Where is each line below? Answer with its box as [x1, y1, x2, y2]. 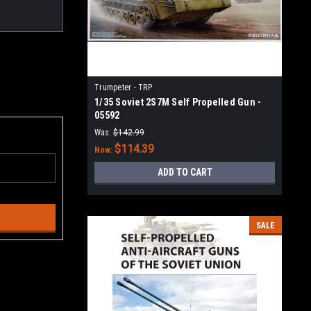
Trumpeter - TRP [94, 83, 152, 92]
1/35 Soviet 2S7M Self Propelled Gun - [94, 96, 262, 108]
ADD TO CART [157, 167, 212, 178]
